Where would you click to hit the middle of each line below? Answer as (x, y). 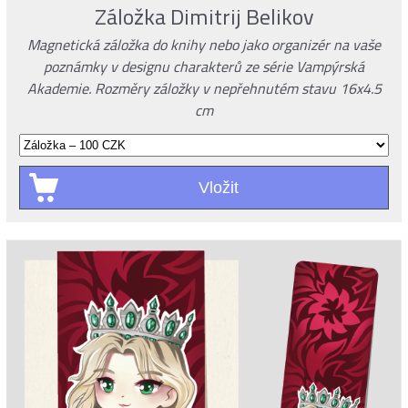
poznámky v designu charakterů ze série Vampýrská (204, 67)
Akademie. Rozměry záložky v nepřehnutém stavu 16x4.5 (204, 89)
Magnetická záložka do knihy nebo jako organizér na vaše (204, 45)
